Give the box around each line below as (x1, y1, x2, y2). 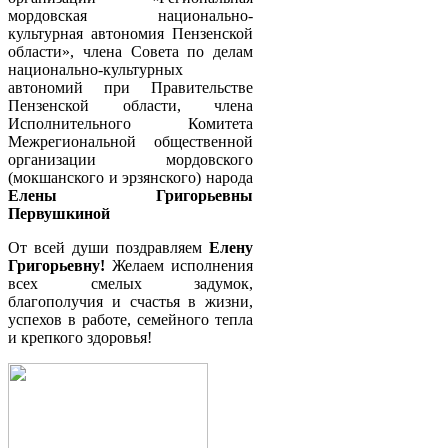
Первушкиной (8, 205, 110, 222)
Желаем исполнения (105, 257, 253, 274)
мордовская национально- (8, 7, 253, 24)
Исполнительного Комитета (8, 115, 253, 132)
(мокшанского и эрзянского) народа (8, 169, 253, 186)
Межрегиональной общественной (8, 133, 253, 150)
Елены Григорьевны (8, 187, 253, 204)
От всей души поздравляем (8, 239, 209, 256)
